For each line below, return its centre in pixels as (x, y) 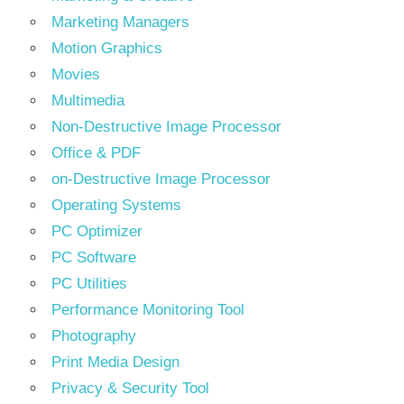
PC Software (94, 258)
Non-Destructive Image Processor (166, 127)
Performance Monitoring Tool (148, 310)
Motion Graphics (107, 49)
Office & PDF (96, 153)
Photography (94, 336)
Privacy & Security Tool (130, 389)
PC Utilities (89, 284)
